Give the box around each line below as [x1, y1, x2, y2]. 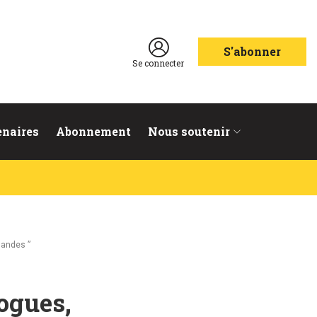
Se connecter [132, 57, 184, 69]
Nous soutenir [148, 124, 230, 139]
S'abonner [224, 44, 281, 59]
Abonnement [56, 124, 131, 139]
